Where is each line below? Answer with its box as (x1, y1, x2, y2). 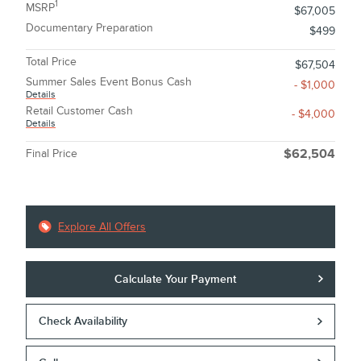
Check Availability (39, 314, 128, 329)
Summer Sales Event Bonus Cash (26, 74, 192, 89)
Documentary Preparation (26, 20, 153, 35)
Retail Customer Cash (26, 103, 133, 118)
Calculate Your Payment (114, 272, 237, 286)
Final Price (26, 146, 77, 160)
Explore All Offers (58, 219, 146, 234)
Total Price (26, 54, 77, 68)
